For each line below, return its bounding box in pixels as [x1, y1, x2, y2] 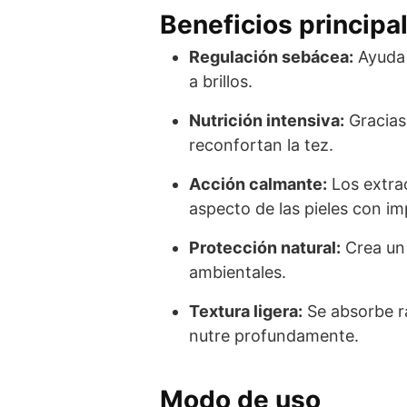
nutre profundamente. [189, 325, 359, 345]
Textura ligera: [189, 301, 303, 321]
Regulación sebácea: [189, 46, 353, 66]
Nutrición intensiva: [189, 110, 344, 130]
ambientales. [189, 262, 286, 282]
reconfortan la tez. [189, 134, 333, 154]
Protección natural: [189, 237, 341, 257]
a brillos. [189, 71, 253, 91]
